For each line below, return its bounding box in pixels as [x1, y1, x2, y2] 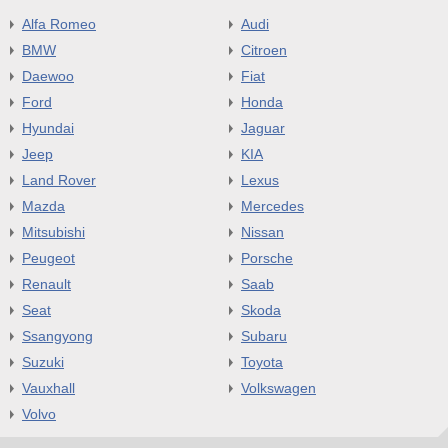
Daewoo [22, 68, 74, 84]
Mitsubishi [22, 224, 85, 240]
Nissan [240, 224, 284, 240]
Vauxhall [22, 380, 75, 396]
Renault [22, 276, 71, 292]
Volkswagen [240, 380, 316, 396]
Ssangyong [22, 328, 93, 344]
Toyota [240, 354, 283, 370]
